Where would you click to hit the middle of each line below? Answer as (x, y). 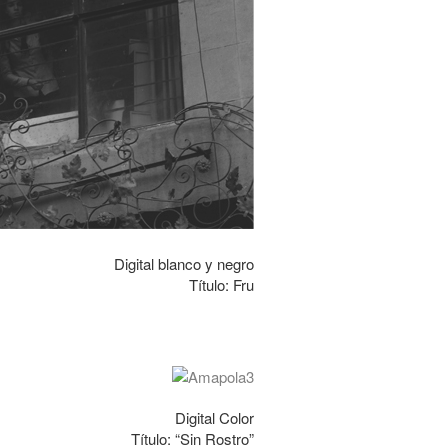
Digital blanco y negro (184, 263)
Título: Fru (221, 284)
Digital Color (214, 417)
